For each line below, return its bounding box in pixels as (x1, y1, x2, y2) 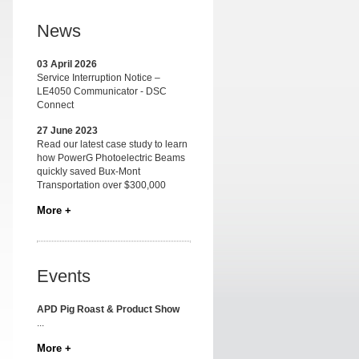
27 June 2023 (37, 125, 98, 136)
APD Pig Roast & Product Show (37, 304, 179, 315)
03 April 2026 (37, 58, 97, 70)
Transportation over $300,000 (37, 179, 166, 191)
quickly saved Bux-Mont (37, 166, 140, 177)
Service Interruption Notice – (37, 72, 160, 83)
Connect (37, 99, 74, 111)
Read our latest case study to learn (37, 139, 188, 150)
